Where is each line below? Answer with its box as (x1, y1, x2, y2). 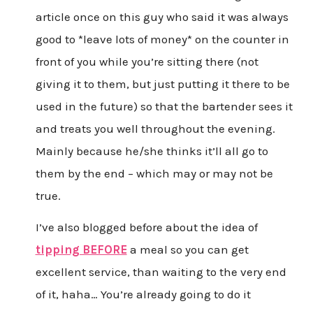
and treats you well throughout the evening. (35, 121, 275, 136)
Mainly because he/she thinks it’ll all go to (35, 143, 268, 158)
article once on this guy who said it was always (35, 9, 289, 24)
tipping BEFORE (35, 242, 127, 257)
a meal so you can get (126, 242, 249, 257)
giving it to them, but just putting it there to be (35, 76, 290, 91)
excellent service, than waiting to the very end (35, 265, 286, 279)
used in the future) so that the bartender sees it (35, 99, 293, 113)
